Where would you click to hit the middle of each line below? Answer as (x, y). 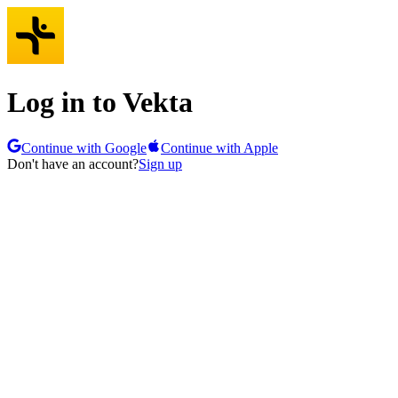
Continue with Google (84, 147)
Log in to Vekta (100, 103)
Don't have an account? (73, 163)
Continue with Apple (219, 147)
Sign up (160, 163)
